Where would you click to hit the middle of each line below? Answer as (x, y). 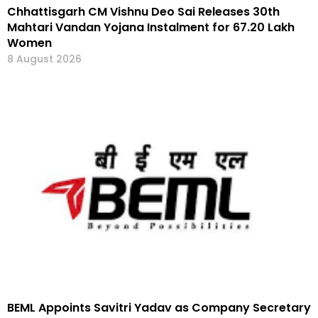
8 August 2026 (44, 59)
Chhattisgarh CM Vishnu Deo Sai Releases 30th (143, 12)
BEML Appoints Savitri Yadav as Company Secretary (159, 308)
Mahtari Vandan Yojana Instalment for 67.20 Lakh (151, 28)
